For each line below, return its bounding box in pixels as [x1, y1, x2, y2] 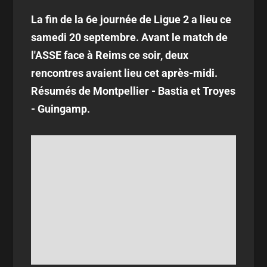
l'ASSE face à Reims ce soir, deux [31, 49, 189, 61]
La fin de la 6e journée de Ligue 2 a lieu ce [31, 13, 232, 26]
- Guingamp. [31, 103, 93, 115]
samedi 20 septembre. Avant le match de [31, 31, 228, 44]
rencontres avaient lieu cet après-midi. [31, 67, 218, 79]
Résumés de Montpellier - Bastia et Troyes [31, 85, 236, 97]
